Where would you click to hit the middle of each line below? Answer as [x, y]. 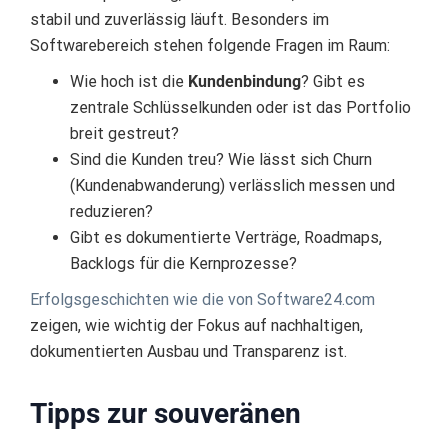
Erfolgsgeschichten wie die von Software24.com [202, 300]
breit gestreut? [124, 134]
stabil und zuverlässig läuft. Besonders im [179, 20]
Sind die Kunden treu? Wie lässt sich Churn [221, 160]
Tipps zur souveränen [165, 414]
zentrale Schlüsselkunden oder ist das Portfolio [240, 108]
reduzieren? [111, 212]
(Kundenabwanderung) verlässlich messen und [232, 186]
